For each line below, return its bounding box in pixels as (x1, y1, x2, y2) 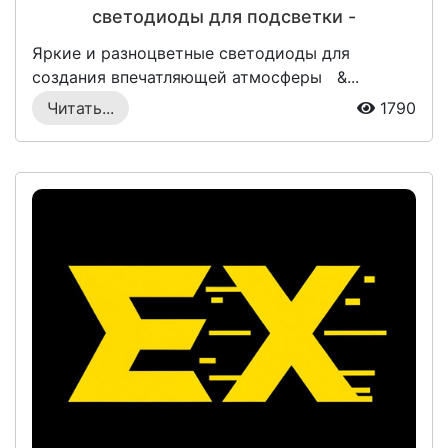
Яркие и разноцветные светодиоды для (32, 42, 350, 63)
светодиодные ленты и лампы (86, 32, 362, 54)
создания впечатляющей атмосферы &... (32, 66, 359, 87)
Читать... (47, 97, 114, 118)
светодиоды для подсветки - (92, 5, 356, 27)
